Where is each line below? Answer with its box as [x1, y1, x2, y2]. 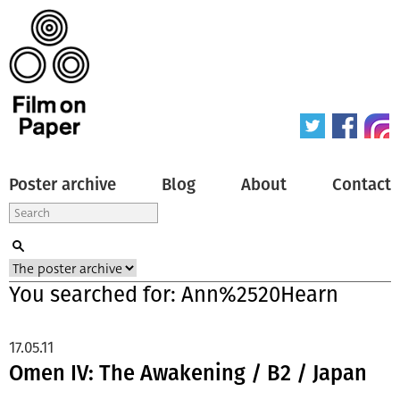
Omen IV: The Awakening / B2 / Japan [9, 360, 367, 386]
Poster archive [9, 174, 116, 195]
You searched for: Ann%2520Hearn [9, 281, 338, 307]
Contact [332, 174, 391, 195]
